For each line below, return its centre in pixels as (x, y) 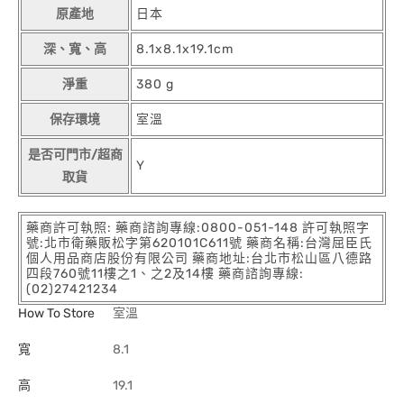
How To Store (56, 313)
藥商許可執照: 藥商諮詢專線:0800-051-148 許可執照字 (198, 228)
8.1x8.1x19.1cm (185, 49)
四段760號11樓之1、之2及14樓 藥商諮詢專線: (165, 274)
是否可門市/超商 (75, 155)
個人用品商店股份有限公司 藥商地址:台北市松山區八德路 (199, 258)
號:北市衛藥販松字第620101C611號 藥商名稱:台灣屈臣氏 (199, 243)
